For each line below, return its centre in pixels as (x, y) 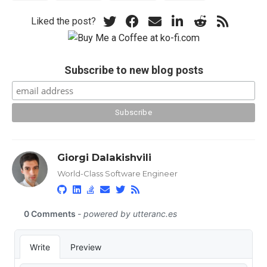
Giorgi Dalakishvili (105, 158)
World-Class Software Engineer (118, 174)
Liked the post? (63, 21)
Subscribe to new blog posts (133, 70)
